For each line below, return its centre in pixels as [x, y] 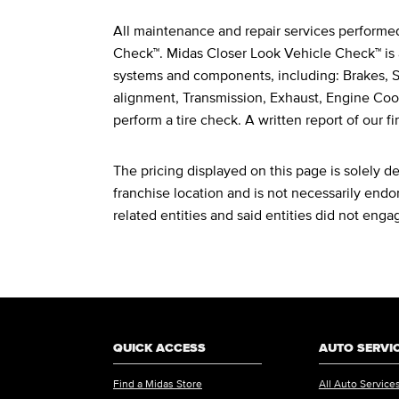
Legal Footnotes [234, 41]
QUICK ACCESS [159, 347]
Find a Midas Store [158, 384]
